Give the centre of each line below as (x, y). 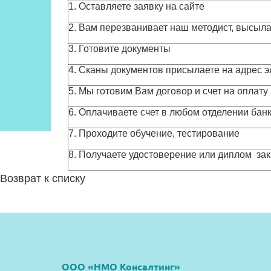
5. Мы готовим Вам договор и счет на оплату (168, 91)
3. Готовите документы (119, 49)
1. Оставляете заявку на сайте (136, 6)
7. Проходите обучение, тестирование (154, 133)
